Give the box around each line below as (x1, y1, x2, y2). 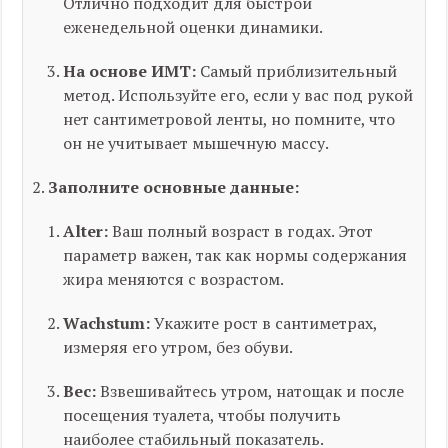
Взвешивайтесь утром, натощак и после (96, 380, 405, 402)
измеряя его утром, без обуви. (63, 336, 294, 358)
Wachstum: (63, 312, 151, 334)
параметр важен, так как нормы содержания (63, 244, 408, 266)
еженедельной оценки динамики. (63, 16, 324, 38)
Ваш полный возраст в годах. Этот (108, 220, 374, 242)
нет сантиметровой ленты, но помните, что (63, 108, 396, 130)
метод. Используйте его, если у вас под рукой (63, 84, 414, 106)
